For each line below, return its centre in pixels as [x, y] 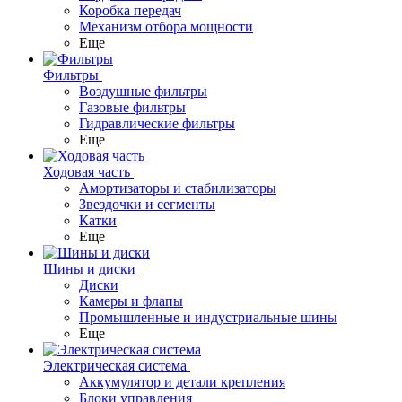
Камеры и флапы [131, 301]
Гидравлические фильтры [157, 123]
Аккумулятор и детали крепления [182, 382]
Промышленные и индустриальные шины [208, 317]
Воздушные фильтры [143, 91]
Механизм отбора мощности [166, 26]
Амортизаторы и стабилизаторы [178, 188]
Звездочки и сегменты [147, 204]
